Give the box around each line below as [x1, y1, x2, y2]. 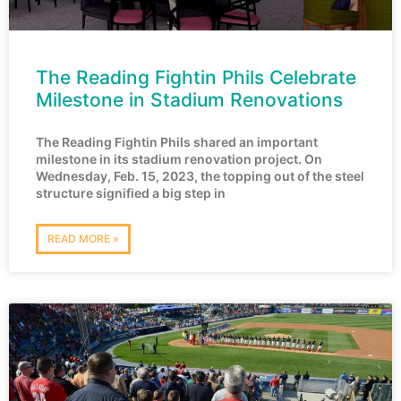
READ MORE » [47, 231, 119, 245]
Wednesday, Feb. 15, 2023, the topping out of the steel [36, 167, 364, 183]
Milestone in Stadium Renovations [36, 88, 343, 111]
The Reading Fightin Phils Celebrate [36, 65, 356, 89]
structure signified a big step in [36, 184, 226, 200]
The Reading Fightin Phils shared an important [36, 133, 318, 149]
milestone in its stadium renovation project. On [36, 150, 322, 166]
